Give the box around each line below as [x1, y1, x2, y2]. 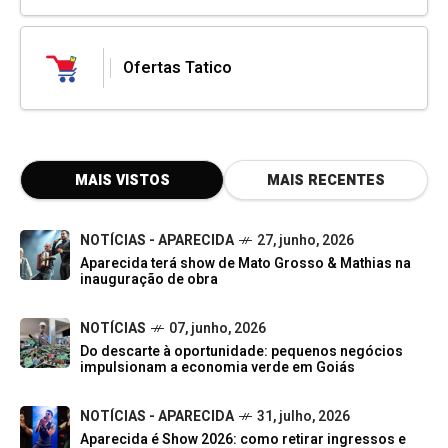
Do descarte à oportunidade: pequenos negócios [80, 341, 403, 363]
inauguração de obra [80, 269, 218, 291]
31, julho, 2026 [257, 406, 350, 428]
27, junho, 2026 [257, 230, 354, 252]
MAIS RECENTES [267, 170, 385, 192]
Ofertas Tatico [123, 56, 232, 81]
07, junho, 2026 [169, 318, 266, 340]
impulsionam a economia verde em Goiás [80, 357, 355, 379]
